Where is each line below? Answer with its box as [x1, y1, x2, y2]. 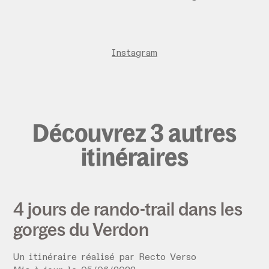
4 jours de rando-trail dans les [13, 198, 243, 221]
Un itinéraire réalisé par [13, 253, 139, 263]
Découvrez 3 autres [32, 118, 237, 148]
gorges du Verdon [13, 218, 150, 241]
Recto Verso [139, 253, 197, 263]
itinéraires [80, 142, 189, 172]
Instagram [112, 49, 157, 59]
